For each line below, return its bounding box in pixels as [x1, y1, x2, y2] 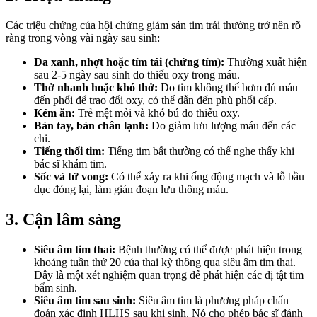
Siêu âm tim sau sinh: [34, 294, 136, 307]
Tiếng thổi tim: [34, 145, 105, 158]
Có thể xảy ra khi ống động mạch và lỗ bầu [108, 171, 304, 183]
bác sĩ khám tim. [34, 158, 107, 171]
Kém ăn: [34, 107, 75, 120]
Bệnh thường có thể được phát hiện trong [115, 243, 302, 256]
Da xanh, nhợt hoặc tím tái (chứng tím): [34, 56, 224, 69]
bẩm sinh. [34, 282, 77, 294]
